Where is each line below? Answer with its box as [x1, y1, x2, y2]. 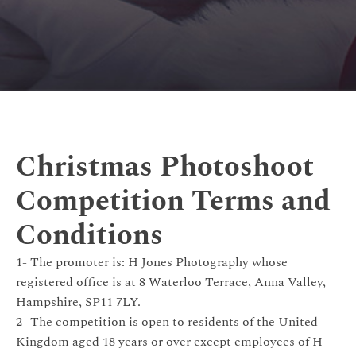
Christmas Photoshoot [16, 145, 314, 189]
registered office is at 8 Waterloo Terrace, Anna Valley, [16, 272, 326, 292]
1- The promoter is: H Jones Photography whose [16, 252, 288, 272]
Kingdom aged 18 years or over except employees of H [16, 331, 323, 351]
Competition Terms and [16, 179, 331, 223]
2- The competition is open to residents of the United [16, 311, 318, 331]
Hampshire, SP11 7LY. [16, 292, 141, 311]
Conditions [16, 213, 163, 257]
